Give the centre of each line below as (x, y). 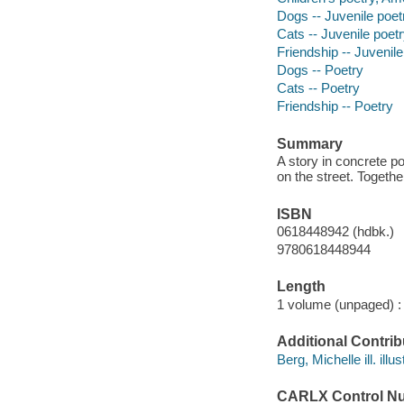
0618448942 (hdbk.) (335, 232)
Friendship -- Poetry (335, 106)
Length (301, 287)
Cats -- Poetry (318, 88)
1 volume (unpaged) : (339, 304)
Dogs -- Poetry (320, 70)
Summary (309, 143)
